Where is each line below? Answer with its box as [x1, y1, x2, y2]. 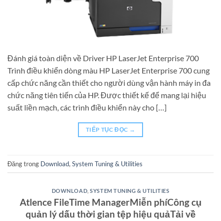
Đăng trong [7, 159, 40, 168]
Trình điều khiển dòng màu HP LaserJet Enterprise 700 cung [7, 66, 210, 75]
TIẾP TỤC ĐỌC [85, 126, 129, 134]
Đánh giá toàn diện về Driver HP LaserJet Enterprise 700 [7, 53, 199, 63]
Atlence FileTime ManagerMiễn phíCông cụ [19, 196, 202, 208]
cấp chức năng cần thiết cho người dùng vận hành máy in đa [7, 78, 211, 88]
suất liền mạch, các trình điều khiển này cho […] [7, 103, 167, 112]
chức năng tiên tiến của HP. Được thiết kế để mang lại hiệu [7, 90, 206, 100]
